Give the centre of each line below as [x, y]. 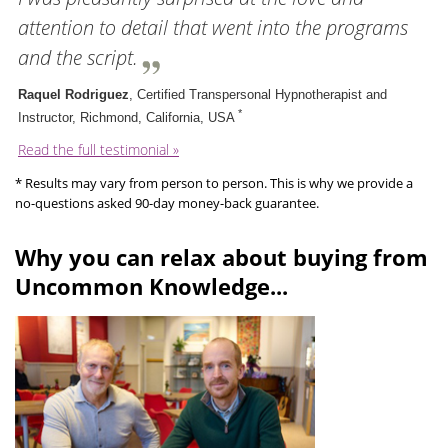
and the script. [78, 57]
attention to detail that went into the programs [213, 27]
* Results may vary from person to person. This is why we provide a [214, 183]
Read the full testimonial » [98, 150]
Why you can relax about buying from [221, 257]
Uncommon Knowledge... [151, 286]
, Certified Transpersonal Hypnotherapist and [258, 94]
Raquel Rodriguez [73, 94]
